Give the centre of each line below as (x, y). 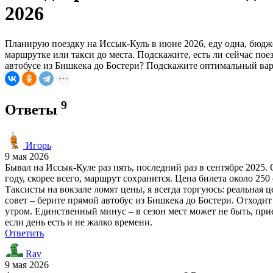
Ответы (33, 109)
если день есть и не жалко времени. (79, 222)
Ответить (24, 233)
